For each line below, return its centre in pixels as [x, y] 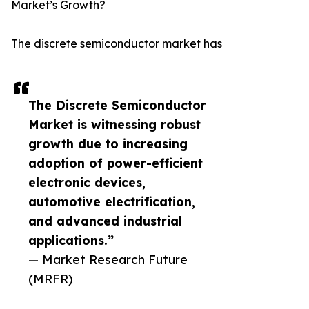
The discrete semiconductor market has [117, 44]
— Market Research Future [108, 260]
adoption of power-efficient [116, 163]
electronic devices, [87, 182]
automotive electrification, [112, 202]
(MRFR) [51, 279]
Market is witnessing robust [114, 124]
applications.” [71, 240]
